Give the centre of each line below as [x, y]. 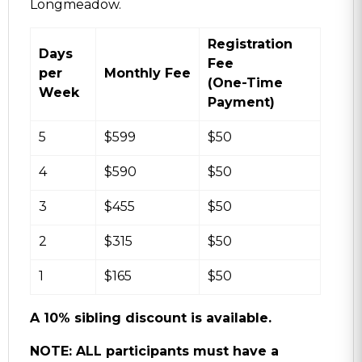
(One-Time [245, 82]
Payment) [241, 102]
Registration [250, 44]
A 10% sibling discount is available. [151, 318]
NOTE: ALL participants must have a [154, 351]
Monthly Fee [147, 73]
